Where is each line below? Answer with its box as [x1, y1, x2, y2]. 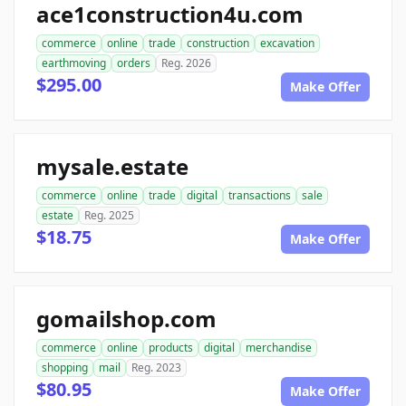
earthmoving [42, 55, 106, 72]
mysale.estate [36, 151, 188, 182]
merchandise [246, 340, 312, 356]
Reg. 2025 [84, 208, 134, 224]
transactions [228, 188, 291, 204]
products [149, 340, 193, 356]
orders [117, 55, 150, 72]
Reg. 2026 [161, 55, 211, 72]
